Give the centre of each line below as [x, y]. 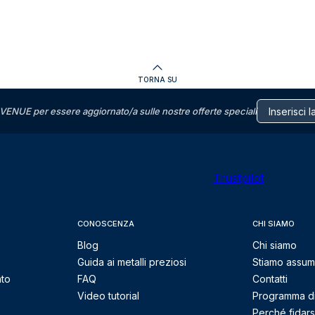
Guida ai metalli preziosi [131, 262]
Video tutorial [108, 296]
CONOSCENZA [105, 224]
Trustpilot [238, 178]
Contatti [270, 279]
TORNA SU [157, 79]
